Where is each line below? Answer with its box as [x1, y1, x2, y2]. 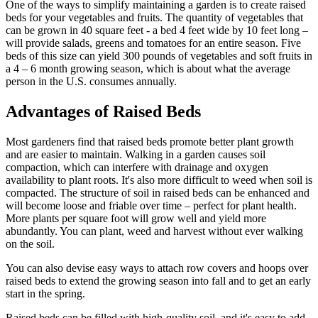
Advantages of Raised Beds [6, 102, 201, 121]
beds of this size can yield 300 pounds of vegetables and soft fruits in [6, 49, 312, 62]
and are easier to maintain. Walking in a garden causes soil [6, 148, 265, 160]
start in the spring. [6, 287, 85, 300]
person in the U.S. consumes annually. [6, 75, 177, 87]
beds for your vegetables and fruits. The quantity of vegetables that [6, 11, 303, 23]
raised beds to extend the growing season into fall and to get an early [6, 274, 311, 287]
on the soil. [6, 237, 55, 250]
